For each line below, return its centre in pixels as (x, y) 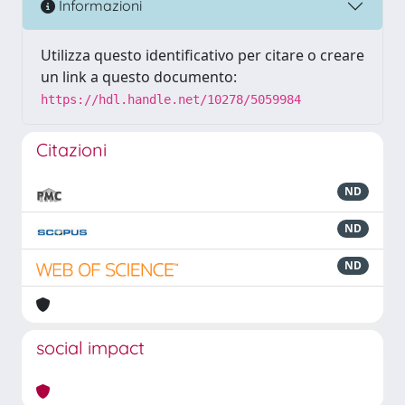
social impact (90, 347)
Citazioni (71, 149)
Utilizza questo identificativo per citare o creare (202, 55)
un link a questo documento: (139, 76)
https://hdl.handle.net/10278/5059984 (171, 99)
